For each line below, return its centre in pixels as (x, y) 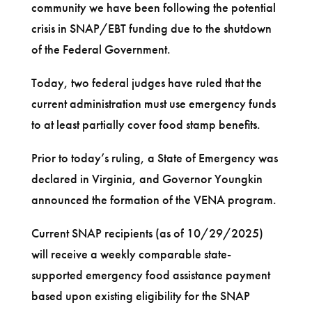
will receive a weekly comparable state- (131, 253)
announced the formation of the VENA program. (154, 199)
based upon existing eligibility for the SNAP (140, 295)
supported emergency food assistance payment (150, 274)
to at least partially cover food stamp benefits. (146, 124)
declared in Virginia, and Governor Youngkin (147, 178)
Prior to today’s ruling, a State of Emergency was (154, 157)
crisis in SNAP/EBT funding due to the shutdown (151, 28)
